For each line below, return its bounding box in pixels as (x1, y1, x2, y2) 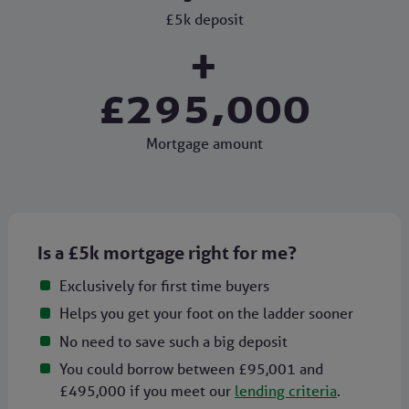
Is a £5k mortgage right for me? (37, 241, 297, 264)
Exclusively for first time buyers (58, 277, 269, 296)
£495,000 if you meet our (58, 382, 235, 401)
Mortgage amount (145, 133, 263, 152)
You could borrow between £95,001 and (58, 360, 323, 379)
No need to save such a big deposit (58, 331, 288, 351)
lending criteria (234, 382, 337, 401)
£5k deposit (164, 9, 244, 28)
